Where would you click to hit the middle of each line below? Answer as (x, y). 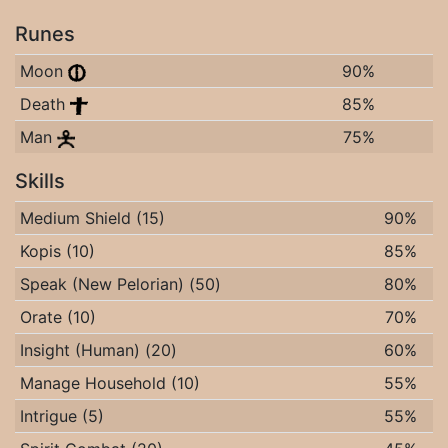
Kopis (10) (57, 251)
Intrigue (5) (61, 416)
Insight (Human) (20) (98, 350)
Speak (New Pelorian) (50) (120, 284)
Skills (40, 181)
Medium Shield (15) (92, 218)
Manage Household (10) (109, 383)
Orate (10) (57, 317)
